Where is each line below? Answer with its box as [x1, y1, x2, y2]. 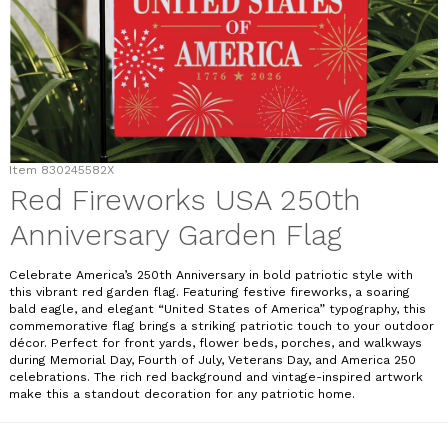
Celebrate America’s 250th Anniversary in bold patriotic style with [8, 268, 413, 283]
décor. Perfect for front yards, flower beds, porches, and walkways [8, 336, 422, 351]
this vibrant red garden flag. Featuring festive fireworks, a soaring [8, 285, 410, 300]
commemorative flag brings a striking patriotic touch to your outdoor [8, 319, 434, 334]
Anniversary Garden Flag [9, 217, 342, 252]
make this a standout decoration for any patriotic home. [8, 387, 355, 402]
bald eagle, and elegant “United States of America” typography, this [8, 302, 426, 317]
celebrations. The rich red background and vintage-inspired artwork [8, 370, 423, 385]
